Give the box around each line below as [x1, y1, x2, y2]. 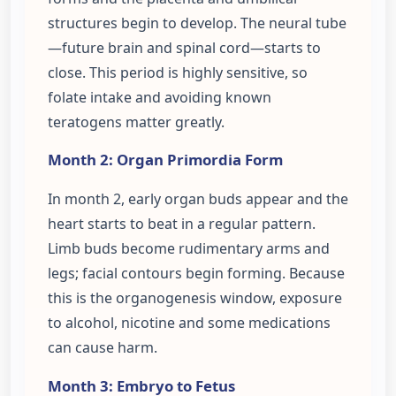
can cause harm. [48, 338, 157, 358]
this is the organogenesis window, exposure [48, 288, 342, 308]
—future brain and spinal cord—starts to [48, 37, 321, 57]
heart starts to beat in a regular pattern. [48, 214, 316, 234]
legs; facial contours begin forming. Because [48, 263, 345, 284]
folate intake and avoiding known [48, 87, 271, 107]
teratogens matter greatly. [48, 111, 225, 132]
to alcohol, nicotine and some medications [48, 313, 331, 333]
